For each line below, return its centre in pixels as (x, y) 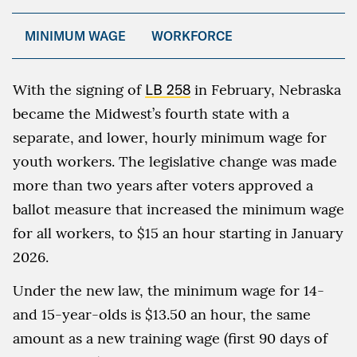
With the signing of (79, 90)
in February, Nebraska (266, 90)
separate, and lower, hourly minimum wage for (170, 137)
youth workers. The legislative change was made (175, 161)
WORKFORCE (192, 36)
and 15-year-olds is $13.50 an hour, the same (162, 314)
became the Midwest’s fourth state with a (151, 114)
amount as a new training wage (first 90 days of (170, 338)
